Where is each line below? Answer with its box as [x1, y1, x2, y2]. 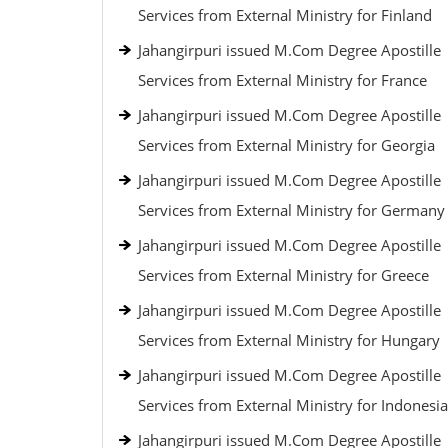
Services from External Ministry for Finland [138, 5, 432, 25]
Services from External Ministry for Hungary [138, 330, 440, 350]
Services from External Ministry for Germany [138, 200, 445, 220]
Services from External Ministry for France [138, 70, 427, 90]
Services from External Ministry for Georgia [138, 135, 435, 155]
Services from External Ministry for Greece [138, 265, 429, 285]
